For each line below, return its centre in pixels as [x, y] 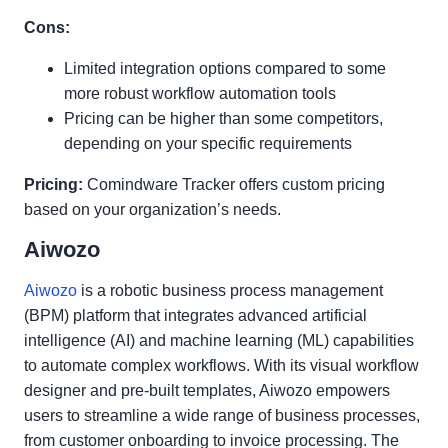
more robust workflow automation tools [200, 93]
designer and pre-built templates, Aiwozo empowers [207, 390]
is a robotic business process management [230, 290]
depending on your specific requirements [208, 143]
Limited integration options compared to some [225, 68]
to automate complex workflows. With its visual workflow [221, 365]
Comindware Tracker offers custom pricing [234, 184]
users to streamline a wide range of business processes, [222, 415]
